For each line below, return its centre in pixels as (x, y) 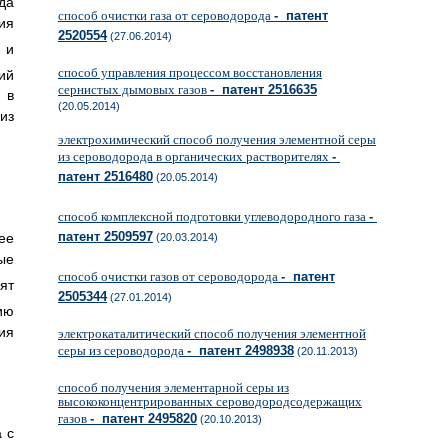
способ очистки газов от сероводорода (169, 276)
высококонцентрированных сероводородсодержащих (210, 401)
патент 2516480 (105, 176)
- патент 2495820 (143, 418)
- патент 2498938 (240, 350)
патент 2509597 (105, 236)
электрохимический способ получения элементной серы (217, 139)
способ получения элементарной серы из (173, 387)
